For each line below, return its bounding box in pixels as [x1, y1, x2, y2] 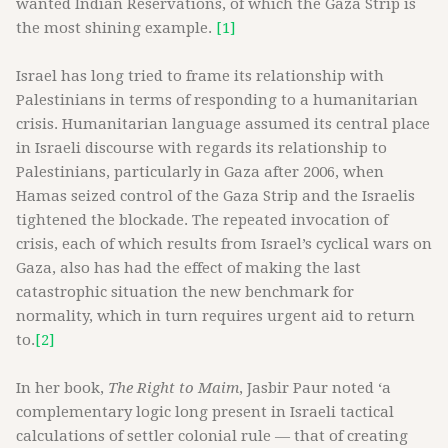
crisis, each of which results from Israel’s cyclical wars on [16, 235, 432, 253]
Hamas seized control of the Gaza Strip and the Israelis [16, 187, 415, 205]
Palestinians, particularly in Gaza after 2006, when [16, 163, 384, 181]
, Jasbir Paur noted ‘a [239, 379, 391, 397]
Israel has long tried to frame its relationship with [16, 67, 384, 85]
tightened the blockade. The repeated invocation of [16, 211, 388, 229]
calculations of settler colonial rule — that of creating [16, 427, 408, 445]
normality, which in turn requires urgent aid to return [16, 307, 415, 325]
